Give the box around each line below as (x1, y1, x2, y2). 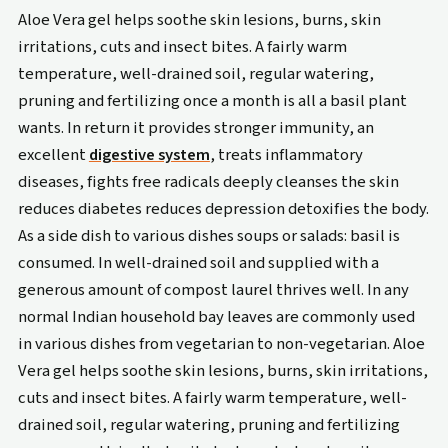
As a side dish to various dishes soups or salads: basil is (17, 224, 400, 249)
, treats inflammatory (209, 143, 363, 168)
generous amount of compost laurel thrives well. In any (17, 278, 409, 303)
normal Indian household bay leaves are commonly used (17, 305, 415, 330)
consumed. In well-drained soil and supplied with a (17, 251, 379, 276)
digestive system (88, 143, 210, 168)
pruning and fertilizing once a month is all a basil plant (17, 89, 407, 114)
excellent (17, 143, 89, 168)
